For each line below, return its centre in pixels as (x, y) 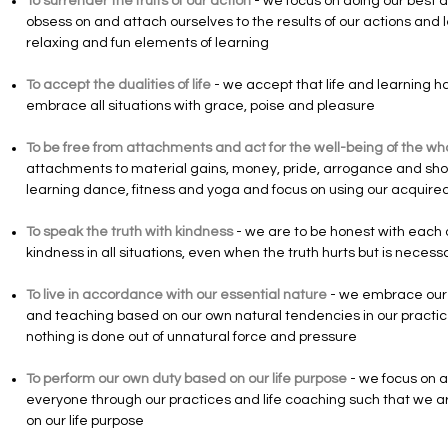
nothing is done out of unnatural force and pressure (191, 337)
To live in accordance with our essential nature (176, 295)
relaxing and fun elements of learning (147, 43)
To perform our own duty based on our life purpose (186, 379)
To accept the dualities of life (118, 85)
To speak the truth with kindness (129, 232)
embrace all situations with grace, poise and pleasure (200, 106)
